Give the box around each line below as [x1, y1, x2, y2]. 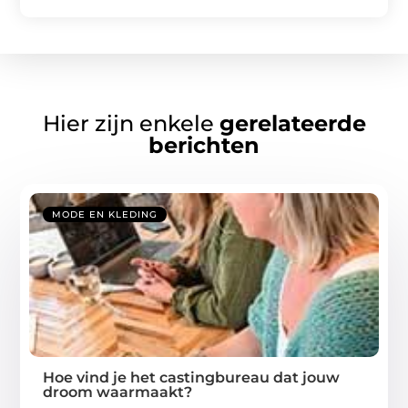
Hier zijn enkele [42, 109, 219, 137]
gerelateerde [219, 109, 366, 137]
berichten [148, 131, 260, 158]
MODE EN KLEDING [52, 208, 158, 220]
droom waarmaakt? [43, 382, 193, 401]
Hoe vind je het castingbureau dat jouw [43, 368, 341, 386]
